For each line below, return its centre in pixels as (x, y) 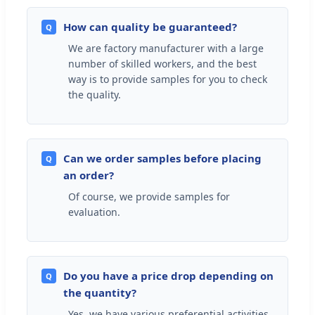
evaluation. (94, 212)
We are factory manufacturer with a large (166, 48)
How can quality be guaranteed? (150, 26)
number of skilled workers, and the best (162, 63)
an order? (89, 175)
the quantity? (100, 292)
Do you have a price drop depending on (168, 275)
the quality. (95, 94)
